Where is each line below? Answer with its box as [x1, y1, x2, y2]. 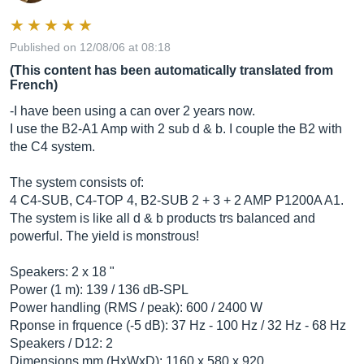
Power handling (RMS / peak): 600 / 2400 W [10, 301, 262, 314]
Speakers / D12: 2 [10, 336, 113, 350]
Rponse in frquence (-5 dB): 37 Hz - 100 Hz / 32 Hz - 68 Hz [10, 318, 346, 332]
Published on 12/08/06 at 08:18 [10, 41, 171, 54]
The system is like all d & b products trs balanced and [10, 211, 315, 225]
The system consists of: [10, 175, 144, 189]
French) [10, 78, 58, 92]
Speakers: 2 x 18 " [10, 265, 115, 279]
